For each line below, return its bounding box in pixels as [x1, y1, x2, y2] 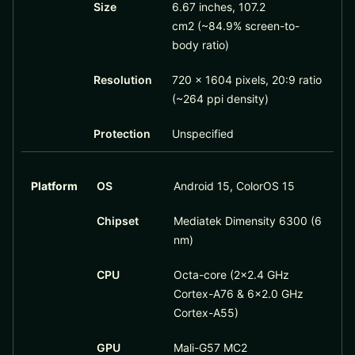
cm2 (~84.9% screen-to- [171, 19, 300, 33]
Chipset [96, 214, 139, 228]
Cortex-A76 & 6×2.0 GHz [173, 287, 303, 301]
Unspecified [171, 127, 234, 141]
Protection [93, 127, 151, 141]
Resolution [93, 73, 152, 87]
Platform [30, 179, 78, 193]
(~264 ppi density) [171, 92, 269, 106]
